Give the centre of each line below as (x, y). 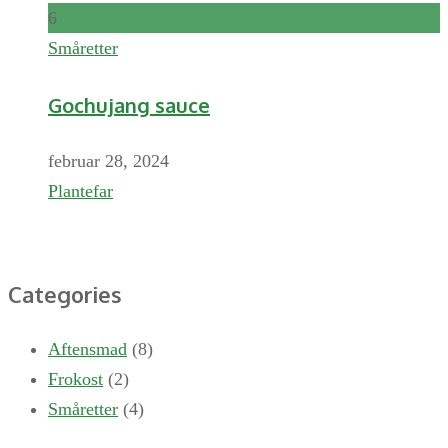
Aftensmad (87, 349)
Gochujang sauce (129, 104)
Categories (65, 294)
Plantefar (80, 191)
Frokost (75, 379)
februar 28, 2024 (108, 161)
